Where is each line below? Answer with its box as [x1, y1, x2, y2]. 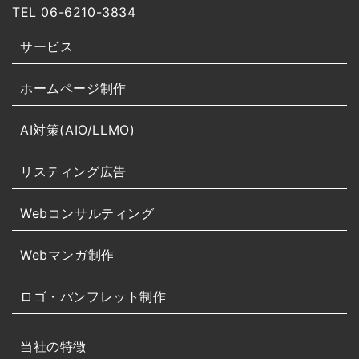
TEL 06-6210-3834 [12, 3, 136, 20]
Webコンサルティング [20, 204, 155, 221]
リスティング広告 [20, 163, 127, 179]
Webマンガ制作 [20, 246, 115, 263]
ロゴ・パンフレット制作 [20, 288, 167, 305]
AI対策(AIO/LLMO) [20, 121, 135, 138]
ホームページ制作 [20, 79, 127, 96]
